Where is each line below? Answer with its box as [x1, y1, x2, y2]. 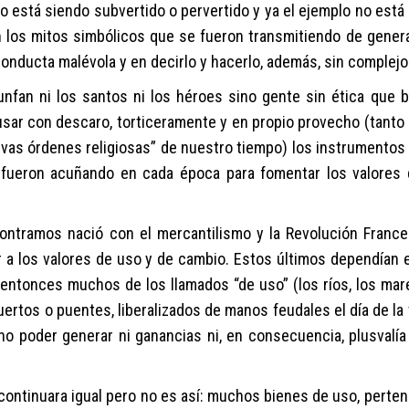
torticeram [116, 112, 186, 131]
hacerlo [207, 52, 260, 71]
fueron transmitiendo [195, 26, 346, 46]
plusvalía [349, 326, 406, 345]
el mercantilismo [139, 224, 257, 243]
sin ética [306, 87, 371, 106]
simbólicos [73, 26, 146, 46]
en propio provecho [227, 112, 364, 131]
